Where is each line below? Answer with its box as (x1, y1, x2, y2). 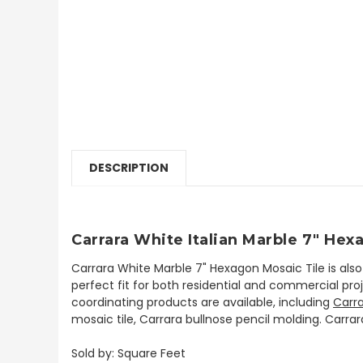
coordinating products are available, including (71, 293, 333, 310)
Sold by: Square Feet (71, 344, 186, 361)
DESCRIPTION (89, 159, 169, 176)
